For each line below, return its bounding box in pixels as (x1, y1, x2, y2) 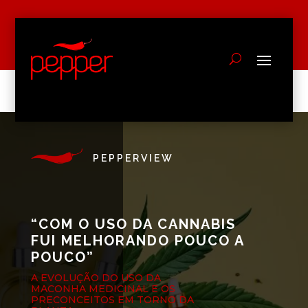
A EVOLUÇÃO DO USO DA (30, 271, 161, 284)
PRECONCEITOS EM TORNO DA (30, 293, 194, 306)
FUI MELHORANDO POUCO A (30, 232, 244, 249)
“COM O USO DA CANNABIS (30, 215, 236, 232)
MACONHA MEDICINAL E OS (30, 282, 175, 295)
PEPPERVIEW (92, 152, 174, 164)
